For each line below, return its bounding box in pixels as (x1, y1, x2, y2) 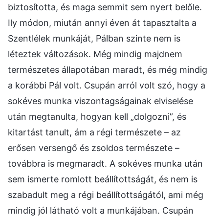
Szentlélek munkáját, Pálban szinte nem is (8, 33, 180, 44)
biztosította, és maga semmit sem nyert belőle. (8, 1, 202, 12)
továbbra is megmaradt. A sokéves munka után (8, 158, 203, 169)
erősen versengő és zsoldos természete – (8, 142, 179, 153)
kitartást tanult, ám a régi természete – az (8, 127, 181, 137)
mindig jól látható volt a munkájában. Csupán (8, 205, 194, 216)
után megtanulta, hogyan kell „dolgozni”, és (8, 111, 186, 122)
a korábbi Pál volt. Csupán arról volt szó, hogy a (8, 80, 205, 90)
